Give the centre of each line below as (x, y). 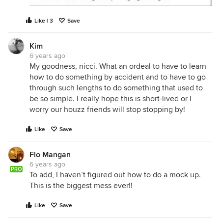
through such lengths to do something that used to (116, 88)
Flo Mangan (50, 155)
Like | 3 (44, 21)
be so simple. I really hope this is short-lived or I (110, 99)
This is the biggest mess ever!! (81, 186)
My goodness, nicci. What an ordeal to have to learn (118, 67)
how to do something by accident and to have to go (118, 77)
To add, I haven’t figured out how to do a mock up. (115, 175)
